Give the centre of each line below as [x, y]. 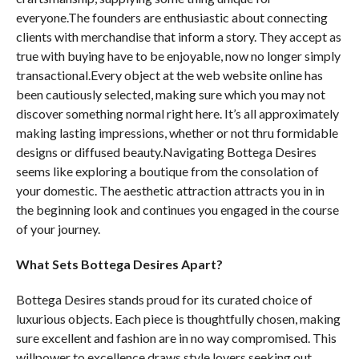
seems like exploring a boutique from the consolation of [167, 171]
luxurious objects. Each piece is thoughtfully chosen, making [178, 319]
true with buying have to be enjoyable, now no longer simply [178, 56]
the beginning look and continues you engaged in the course [177, 210]
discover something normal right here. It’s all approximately [177, 113]
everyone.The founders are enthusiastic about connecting [171, 17]
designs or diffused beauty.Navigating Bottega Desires [166, 152]
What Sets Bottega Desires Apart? [119, 264]
